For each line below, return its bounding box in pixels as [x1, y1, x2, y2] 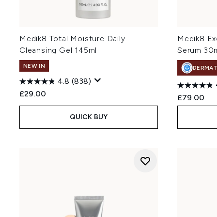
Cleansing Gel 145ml [19, 46, 97, 55]
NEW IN [23, 62, 45, 69]
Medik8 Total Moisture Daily [19, 34, 125, 43]
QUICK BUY [69, 112, 108, 121]
